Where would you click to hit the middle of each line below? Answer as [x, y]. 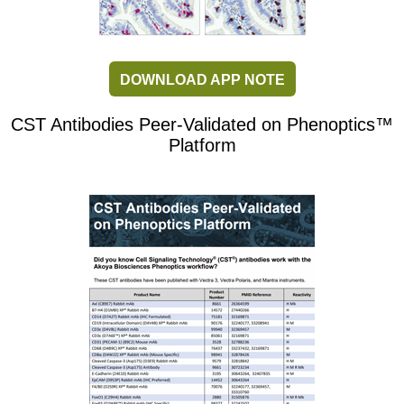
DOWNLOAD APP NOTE [202, 80]
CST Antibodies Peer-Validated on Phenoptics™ [202, 125]
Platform [202, 146]
